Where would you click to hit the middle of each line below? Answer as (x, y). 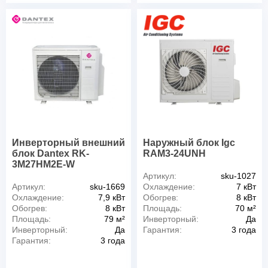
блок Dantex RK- (51, 154)
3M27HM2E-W (43, 165)
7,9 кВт (112, 198)
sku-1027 (238, 176)
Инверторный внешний (68, 143)
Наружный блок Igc (189, 143)
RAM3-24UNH (174, 154)
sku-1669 (107, 187)
